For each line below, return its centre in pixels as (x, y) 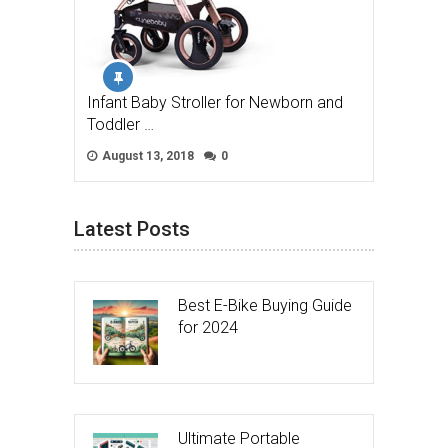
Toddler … (120, 125)
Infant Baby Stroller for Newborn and (215, 103)
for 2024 (208, 328)
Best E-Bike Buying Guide (265, 306)
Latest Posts (132, 229)
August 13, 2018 (146, 156)
